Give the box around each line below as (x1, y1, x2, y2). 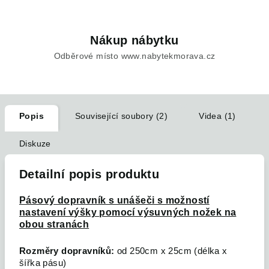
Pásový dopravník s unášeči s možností (19, 195, 210, 205)
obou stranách (19, 219, 89, 229)
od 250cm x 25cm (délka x (117, 246, 228, 256)
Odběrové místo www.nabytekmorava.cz (53, 51, 216, 61)
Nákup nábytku (90, 34, 179, 47)
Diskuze (19, 139, 51, 148)
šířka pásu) (19, 258, 67, 268)
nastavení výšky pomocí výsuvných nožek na (19, 207, 237, 217)
